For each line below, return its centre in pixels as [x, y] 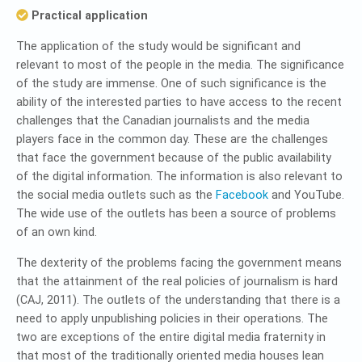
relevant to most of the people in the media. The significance [180, 65]
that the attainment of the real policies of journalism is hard [177, 282]
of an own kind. [57, 232]
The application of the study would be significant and [158, 46]
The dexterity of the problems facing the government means [179, 263]
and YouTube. [306, 195]
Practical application [88, 16]
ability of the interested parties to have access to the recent [179, 102]
